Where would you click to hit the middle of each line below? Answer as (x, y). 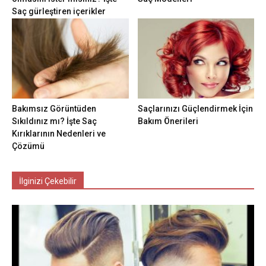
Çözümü (28, 146)
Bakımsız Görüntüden (54, 109)
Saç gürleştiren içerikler (59, 12)
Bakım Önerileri (168, 121)
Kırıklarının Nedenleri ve (59, 134)
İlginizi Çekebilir (48, 181)
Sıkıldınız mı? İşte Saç (54, 121)
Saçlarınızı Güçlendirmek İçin (195, 109)
